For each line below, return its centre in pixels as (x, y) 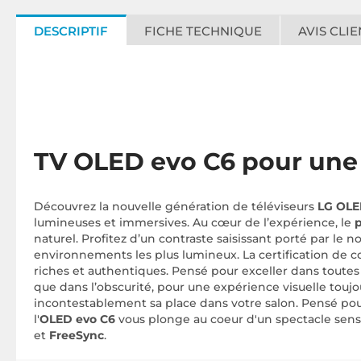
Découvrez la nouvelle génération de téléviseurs (176, 207)
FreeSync (77, 336)
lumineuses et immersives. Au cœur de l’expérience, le (194, 223)
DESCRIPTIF (71, 31)
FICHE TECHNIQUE (203, 31)
